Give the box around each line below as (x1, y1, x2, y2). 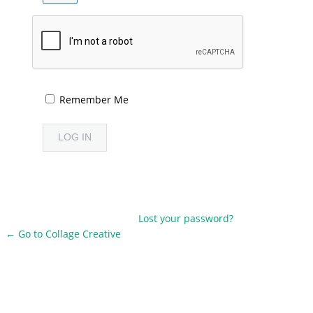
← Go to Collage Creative (6, 226, 121, 240)
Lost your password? (138, 211, 233, 225)
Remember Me (59, 92, 129, 106)
